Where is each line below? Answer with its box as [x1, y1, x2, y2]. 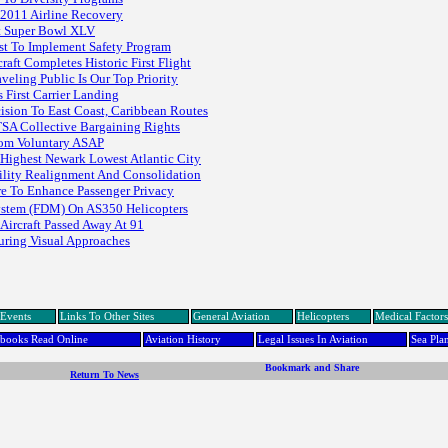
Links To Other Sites [60, 311, 154, 322]
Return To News [70, 369, 139, 380]
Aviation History [145, 334, 221, 345]
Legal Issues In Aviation [258, 334, 368, 345]
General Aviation [193, 311, 270, 322]
